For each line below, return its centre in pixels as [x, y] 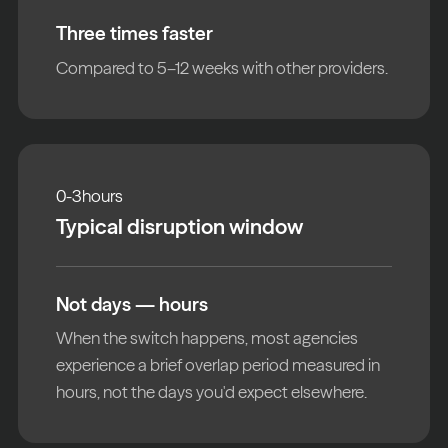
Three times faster [135, 33]
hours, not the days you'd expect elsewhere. [212, 392]
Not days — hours [132, 303]
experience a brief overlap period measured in [218, 365]
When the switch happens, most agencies [207, 338]
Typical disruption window [180, 225]
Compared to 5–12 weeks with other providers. [222, 67]
